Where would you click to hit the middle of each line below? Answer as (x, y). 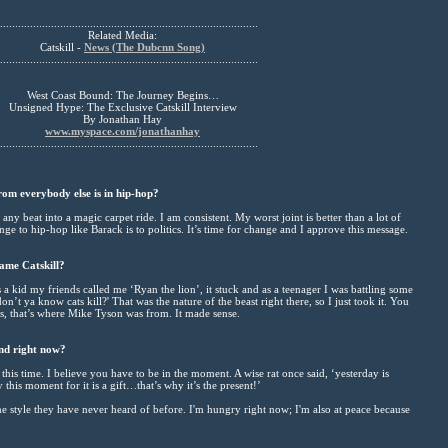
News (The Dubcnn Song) (144, 46)
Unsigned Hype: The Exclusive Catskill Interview (122, 106)
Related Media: (122, 34)
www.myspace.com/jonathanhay (122, 130)
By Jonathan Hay (122, 118)
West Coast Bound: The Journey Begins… (122, 94)
